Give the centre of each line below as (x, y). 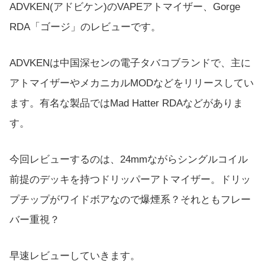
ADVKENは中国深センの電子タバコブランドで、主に (130, 63)
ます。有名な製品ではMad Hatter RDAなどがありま (126, 104)
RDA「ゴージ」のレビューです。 (85, 27)
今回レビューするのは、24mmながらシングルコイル (129, 160)
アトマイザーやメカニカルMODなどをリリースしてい (132, 83)
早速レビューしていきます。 (75, 256)
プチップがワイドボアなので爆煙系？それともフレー (130, 200)
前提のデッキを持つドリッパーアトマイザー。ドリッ (130, 180)
